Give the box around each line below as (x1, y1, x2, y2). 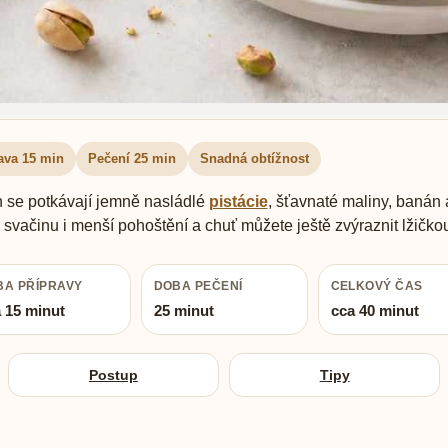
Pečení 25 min (87, 151, 176, 167)
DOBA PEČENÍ (153, 279, 243, 294)
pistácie (208, 193, 268, 211)
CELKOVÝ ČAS (330, 279, 423, 294)
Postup (88, 366, 138, 383)
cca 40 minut (330, 302, 419, 320)
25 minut (153, 302, 214, 320)
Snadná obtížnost (199, 151, 309, 167)
